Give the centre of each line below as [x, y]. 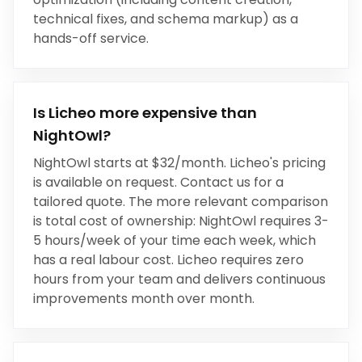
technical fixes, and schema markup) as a [166, 19]
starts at [121, 163]
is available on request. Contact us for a [158, 182]
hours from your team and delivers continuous [179, 279]
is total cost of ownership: [116, 221]
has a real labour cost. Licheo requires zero [168, 260]
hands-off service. [91, 38]
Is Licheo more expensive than [145, 113]
